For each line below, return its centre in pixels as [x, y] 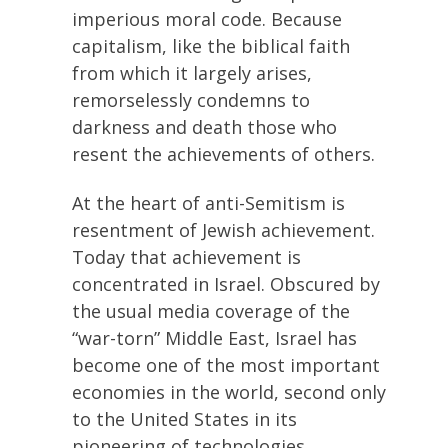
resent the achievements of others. [223, 153]
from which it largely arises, [192, 72]
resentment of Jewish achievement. [223, 230]
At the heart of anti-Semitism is [208, 203]
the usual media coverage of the [211, 311]
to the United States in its [184, 419]
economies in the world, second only [229, 392]
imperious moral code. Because [207, 18]
